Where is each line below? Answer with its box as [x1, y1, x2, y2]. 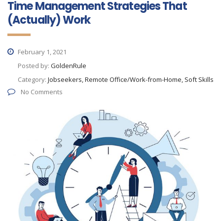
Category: [18, 74, 48, 84]
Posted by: [18, 61, 51, 70]
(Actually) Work [7, 12, 90, 28]
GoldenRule [51, 61, 86, 70]
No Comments [19, 87, 63, 96]
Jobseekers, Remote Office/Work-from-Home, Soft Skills [48, 74, 214, 84]
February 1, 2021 [16, 47, 67, 56]
